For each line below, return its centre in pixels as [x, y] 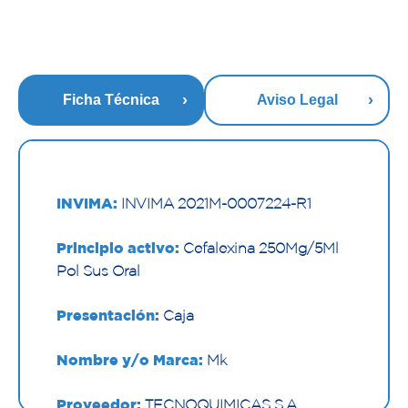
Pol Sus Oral [98, 270]
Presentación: [108, 315]
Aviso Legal [297, 99]
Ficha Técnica [111, 99]
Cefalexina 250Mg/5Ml [259, 247]
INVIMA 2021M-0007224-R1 [214, 203]
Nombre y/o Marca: [130, 359]
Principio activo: [118, 247]
